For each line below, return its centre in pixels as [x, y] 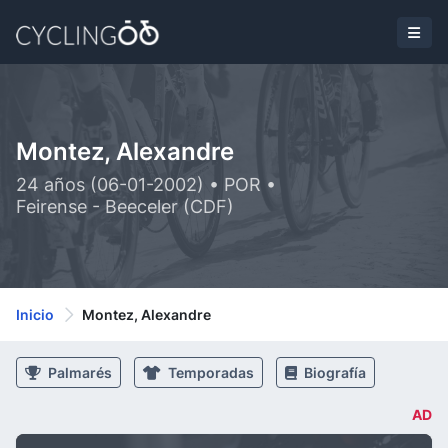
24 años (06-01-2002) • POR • [146, 184]
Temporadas [209, 372]
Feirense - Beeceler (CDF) [125, 206]
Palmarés [78, 372]
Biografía [333, 372]
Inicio [35, 314]
